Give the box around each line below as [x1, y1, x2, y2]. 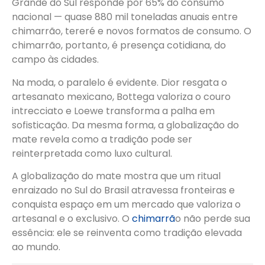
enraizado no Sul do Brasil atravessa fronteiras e [12, 183, 235, 198]
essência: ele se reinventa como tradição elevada [12, 226, 242, 240]
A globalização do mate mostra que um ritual [12, 169, 221, 183]
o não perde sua [175, 212, 250, 226]
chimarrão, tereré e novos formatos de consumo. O [12, 24, 251, 38]
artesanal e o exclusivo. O [12, 212, 132, 226]
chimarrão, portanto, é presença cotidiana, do [12, 38, 226, 53]
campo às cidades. [12, 53, 99, 67]
